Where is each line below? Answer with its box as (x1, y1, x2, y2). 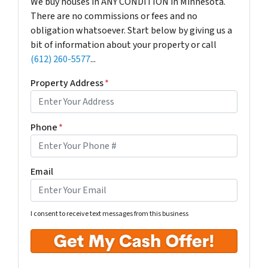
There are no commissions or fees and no (31, 10, 197, 23)
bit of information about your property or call (31, 38, 217, 52)
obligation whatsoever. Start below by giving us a (31, 24, 232, 38)
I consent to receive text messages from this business (31, 209, 188, 220)
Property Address (31, 77, 103, 90)
